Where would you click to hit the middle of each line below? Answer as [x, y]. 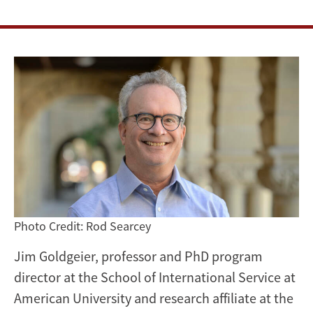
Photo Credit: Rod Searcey [82, 226]
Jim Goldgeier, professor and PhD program [138, 256]
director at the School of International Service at [155, 277]
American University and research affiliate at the [154, 298]
